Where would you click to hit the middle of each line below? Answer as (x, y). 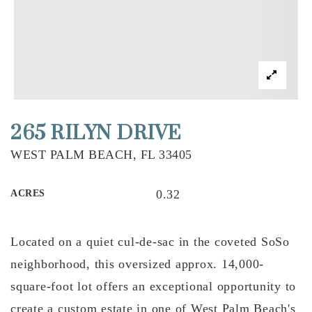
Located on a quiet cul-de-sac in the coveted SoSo (150, 242)
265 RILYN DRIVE (96, 134)
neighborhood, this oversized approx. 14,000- (137, 264)
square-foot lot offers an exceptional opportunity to (153, 286)
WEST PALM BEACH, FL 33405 (101, 155)
